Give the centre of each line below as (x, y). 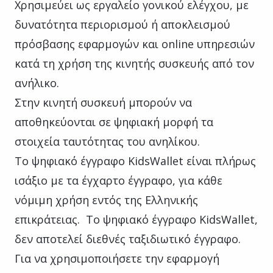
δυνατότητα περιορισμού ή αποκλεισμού (122, 24)
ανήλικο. (37, 83)
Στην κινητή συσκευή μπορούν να (103, 102)
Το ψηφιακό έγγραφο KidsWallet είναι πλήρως (135, 161)
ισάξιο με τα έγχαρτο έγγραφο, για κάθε (119, 180)
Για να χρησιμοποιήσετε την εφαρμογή (117, 258)
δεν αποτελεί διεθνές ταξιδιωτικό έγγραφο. (128, 239)
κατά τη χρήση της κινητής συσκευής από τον (134, 63)
